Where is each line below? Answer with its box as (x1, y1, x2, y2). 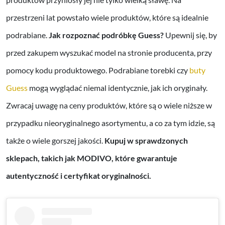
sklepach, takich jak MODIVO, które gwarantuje (6, 153, 177, 163)
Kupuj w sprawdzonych (104, 136, 188, 146)
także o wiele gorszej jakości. (6, 136, 104, 146)
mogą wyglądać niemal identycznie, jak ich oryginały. (28, 83, 207, 93)
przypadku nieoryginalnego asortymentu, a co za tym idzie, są (6, 118, 215, 128)
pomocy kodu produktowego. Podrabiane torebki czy (6, 65, 188, 75)
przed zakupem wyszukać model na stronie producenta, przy (6, 48, 212, 58)
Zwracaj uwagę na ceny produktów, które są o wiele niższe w (6, 100, 212, 110)
